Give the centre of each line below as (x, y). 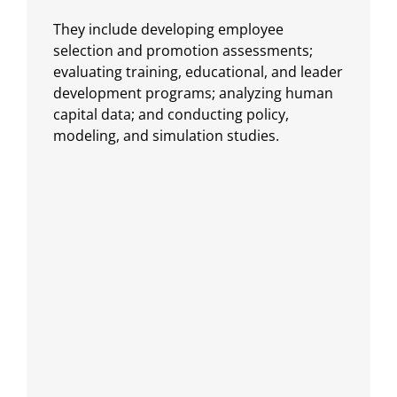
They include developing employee (168, 29)
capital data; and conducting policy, (171, 114)
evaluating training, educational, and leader (198, 71)
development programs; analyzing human (193, 93)
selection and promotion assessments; (183, 50)
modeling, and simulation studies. (166, 135)
